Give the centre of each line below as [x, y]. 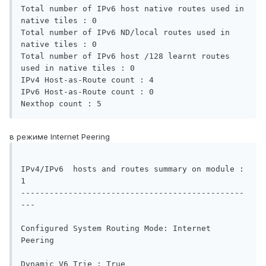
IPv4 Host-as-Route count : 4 [90, 80]
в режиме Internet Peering [60, 137]
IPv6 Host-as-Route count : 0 [90, 92]
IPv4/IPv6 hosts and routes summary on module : [132, 169]
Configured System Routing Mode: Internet [116, 229]
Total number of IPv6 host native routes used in [132, 9]
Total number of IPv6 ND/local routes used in [125, 33]
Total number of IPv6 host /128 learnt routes [125, 56]
